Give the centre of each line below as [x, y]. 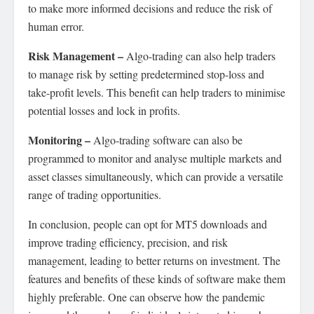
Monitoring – [61, 140]
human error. [56, 27]
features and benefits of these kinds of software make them [157, 279]
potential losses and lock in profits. [104, 111]
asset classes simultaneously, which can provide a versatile [156, 177]
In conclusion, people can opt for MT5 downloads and [148, 224]
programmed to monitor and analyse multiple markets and [155, 158]
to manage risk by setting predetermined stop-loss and [146, 74]
